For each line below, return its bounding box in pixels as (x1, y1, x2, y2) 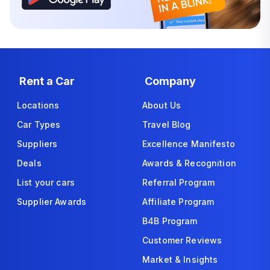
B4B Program (142, 215, 198, 226)
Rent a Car (19, 75, 75, 87)
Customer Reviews (142, 234, 222, 245)
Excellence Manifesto (142, 138, 235, 149)
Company (145, 75, 196, 87)
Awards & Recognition (142, 157, 236, 168)
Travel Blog (142, 119, 191, 130)
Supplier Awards (17, 196, 87, 207)
